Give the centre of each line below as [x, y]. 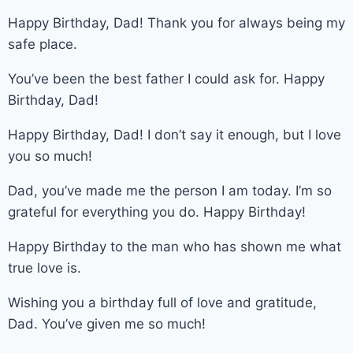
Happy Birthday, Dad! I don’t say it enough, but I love [175, 134]
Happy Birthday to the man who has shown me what [175, 246]
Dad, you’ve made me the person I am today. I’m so [170, 190]
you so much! [50, 156]
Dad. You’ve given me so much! [107, 323]
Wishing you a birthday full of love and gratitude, [162, 302]
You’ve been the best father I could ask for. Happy [166, 78]
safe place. [43, 44]
